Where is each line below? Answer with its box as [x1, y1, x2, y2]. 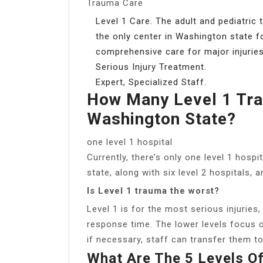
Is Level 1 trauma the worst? [87, 185, 220, 196]
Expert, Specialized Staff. [96, 76, 207, 87]
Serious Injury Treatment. [96, 61, 207, 72]
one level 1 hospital [87, 136, 173, 147]
